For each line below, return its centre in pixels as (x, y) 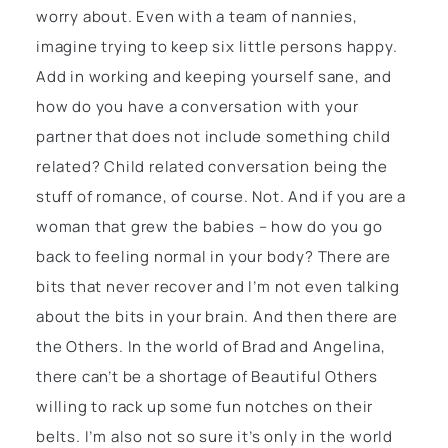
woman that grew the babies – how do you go (209, 227)
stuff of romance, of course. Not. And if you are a (221, 197)
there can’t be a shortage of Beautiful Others (207, 377)
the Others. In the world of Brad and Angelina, (211, 347)
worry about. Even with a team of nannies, (197, 17)
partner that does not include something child (213, 137)
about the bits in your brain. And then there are (217, 317)
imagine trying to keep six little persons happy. (217, 47)
